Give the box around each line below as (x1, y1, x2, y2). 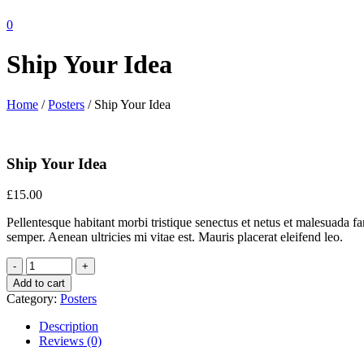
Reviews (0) (39, 334, 102, 349)
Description (39, 319, 98, 334)
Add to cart (13, 277, 65, 290)
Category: (6, 292, 60, 306)
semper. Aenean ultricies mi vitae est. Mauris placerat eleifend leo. (6, 230, 343, 245)
